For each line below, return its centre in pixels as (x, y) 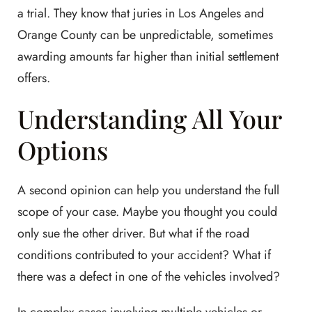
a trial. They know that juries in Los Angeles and (141, 13)
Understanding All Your (149, 118)
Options (63, 149)
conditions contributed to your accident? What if (144, 255)
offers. (34, 78)
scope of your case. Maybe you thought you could (147, 211)
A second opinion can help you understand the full (148, 190)
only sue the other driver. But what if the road (133, 233)
